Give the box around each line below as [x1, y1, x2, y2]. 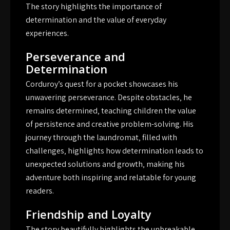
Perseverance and [26, 48, 125, 64]
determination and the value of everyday [26, 14, 166, 25]
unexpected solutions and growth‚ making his [26, 158, 185, 169]
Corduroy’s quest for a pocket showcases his [26, 78, 178, 89]
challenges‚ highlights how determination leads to [26, 145, 203, 156]
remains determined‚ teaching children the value [26, 105, 196, 116]
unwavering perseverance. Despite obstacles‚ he [26, 91, 192, 103]
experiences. [26, 27, 69, 39]
